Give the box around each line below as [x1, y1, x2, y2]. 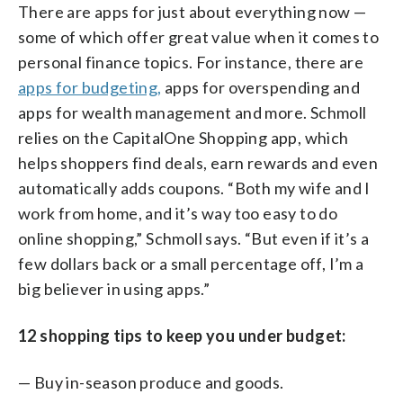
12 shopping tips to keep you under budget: [18, 325, 346, 345]
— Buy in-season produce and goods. [18, 372, 284, 392]
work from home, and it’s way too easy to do [18, 202, 338, 223]
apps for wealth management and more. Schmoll [18, 102, 367, 122]
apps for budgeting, [18, 76, 162, 97]
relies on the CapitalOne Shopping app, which [18, 127, 349, 148]
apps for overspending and [161, 76, 361, 97]
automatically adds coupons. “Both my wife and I [18, 177, 371, 198]
